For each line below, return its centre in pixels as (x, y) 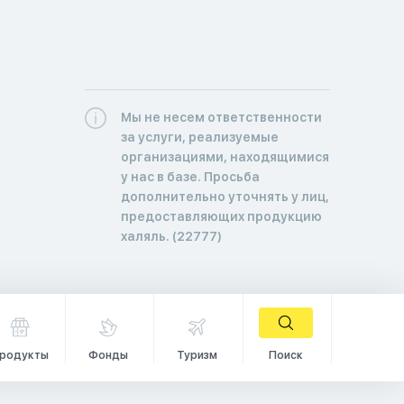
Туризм (197, 355)
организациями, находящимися (225, 156)
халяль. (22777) (171, 236)
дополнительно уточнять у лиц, (225, 196)
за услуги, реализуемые (199, 137)
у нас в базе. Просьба (190, 176)
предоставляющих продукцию (221, 216)
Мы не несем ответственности (221, 117)
